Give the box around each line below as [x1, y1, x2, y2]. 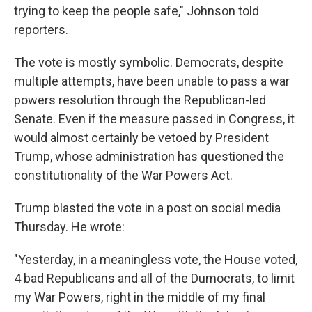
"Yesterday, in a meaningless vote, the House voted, [14, 252, 297, 267]
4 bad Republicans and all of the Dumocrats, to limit [14, 271, 295, 286]
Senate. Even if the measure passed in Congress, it [14, 111, 295, 126]
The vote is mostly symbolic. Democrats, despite [14, 55, 283, 70]
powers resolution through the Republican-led [14, 93, 266, 107]
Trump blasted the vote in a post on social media [14, 201, 281, 215]
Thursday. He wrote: [14, 219, 125, 234]
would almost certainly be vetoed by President [14, 130, 269, 145]
